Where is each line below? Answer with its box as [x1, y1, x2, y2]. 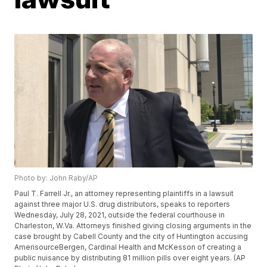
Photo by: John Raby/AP [14, 173, 98, 183]
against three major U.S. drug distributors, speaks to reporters [14, 200, 231, 209]
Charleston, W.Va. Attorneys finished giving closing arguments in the [14, 221, 252, 231]
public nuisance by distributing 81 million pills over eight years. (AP [14, 253, 246, 263]
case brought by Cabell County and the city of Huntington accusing [14, 232, 249, 241]
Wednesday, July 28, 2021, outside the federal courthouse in [14, 210, 225, 220]
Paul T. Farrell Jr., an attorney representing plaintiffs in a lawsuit [14, 189, 234, 198]
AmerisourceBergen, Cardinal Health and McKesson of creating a [14, 243, 242, 252]
